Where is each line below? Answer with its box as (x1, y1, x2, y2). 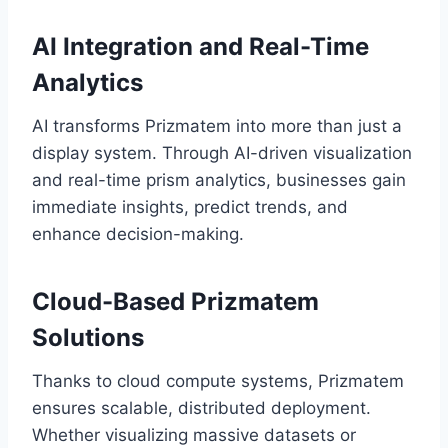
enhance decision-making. (32, 224, 244, 245)
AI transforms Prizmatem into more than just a (32, 116, 402, 137)
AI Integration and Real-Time (32, 32, 369, 62)
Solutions (32, 323, 144, 353)
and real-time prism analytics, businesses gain (32, 170, 406, 191)
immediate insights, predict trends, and (32, 197, 348, 218)
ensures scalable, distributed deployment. (32, 398, 371, 419)
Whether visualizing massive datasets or (32, 425, 356, 446)
